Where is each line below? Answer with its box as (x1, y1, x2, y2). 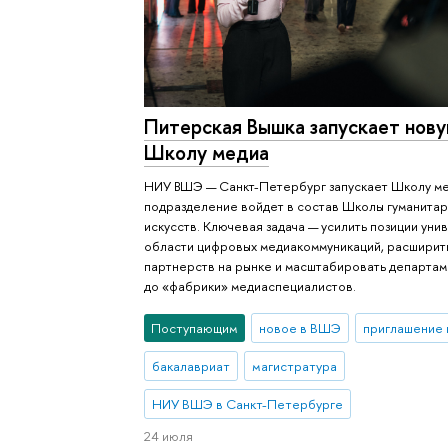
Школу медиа (144, 138, 270, 166)
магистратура (251, 357, 337, 376)
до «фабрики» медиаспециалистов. (144, 277, 357, 296)
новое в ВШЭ (258, 319, 341, 338)
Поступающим (151, 319, 239, 338)
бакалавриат (152, 357, 231, 376)
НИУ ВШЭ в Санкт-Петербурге (152, 395, 344, 414)
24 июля (144, 426, 194, 445)
